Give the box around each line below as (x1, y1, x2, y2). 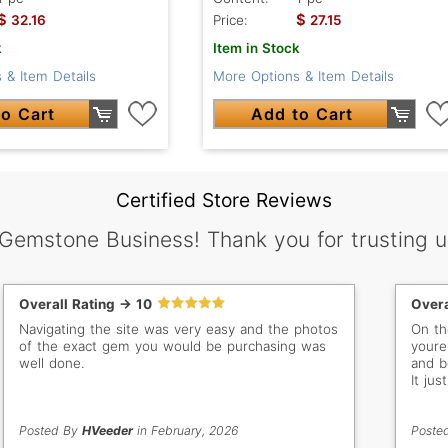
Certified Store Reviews (116, 188, 332, 213)
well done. (19, 355, 86, 372)
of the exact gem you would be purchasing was (19, 338, 327, 355)
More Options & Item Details (212, 68, 394, 85)
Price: (212, 12, 248, 29)
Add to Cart (251, 104, 353, 125)
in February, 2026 (133, 423, 239, 439)
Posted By (19, 423, 83, 439)
